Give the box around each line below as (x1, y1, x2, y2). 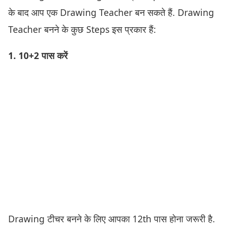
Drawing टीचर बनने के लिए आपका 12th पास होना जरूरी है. (8, 212, 215, 225)
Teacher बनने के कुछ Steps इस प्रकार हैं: (8, 23, 156, 36)
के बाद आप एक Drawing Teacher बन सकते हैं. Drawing (8, 6, 214, 19)
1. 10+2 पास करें (8, 49, 68, 62)
